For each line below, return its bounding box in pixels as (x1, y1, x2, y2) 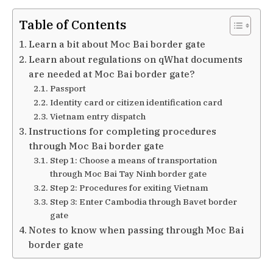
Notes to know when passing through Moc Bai (29, 223, 244, 236)
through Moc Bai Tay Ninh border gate (49, 168, 207, 179)
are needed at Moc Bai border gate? (29, 67, 195, 80)
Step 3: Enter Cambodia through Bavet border (49, 196, 237, 207)
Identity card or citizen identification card (49, 96, 222, 108)
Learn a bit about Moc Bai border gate (29, 37, 206, 50)
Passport (49, 82, 86, 94)
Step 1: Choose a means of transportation (49, 154, 217, 166)
